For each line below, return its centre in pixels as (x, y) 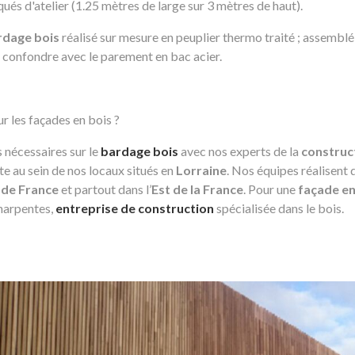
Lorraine (201, 170)
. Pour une (271, 189)
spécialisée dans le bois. (279, 208)
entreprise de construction (135, 208)
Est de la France (197, 189)
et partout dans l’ (105, 189)
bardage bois (139, 151)
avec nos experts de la (240, 151)
